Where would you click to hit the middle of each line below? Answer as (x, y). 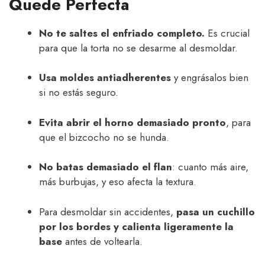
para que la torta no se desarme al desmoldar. (138, 48)
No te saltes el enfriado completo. (122, 33)
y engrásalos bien (210, 78)
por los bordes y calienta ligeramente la (136, 226)
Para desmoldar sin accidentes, (108, 211)
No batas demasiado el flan (106, 167)
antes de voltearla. (102, 241)
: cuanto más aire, (210, 167)
